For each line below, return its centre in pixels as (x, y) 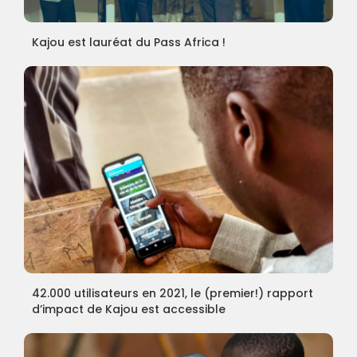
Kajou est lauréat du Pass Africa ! (128, 42)
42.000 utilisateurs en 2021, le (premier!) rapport (172, 293)
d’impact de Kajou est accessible (128, 309)
